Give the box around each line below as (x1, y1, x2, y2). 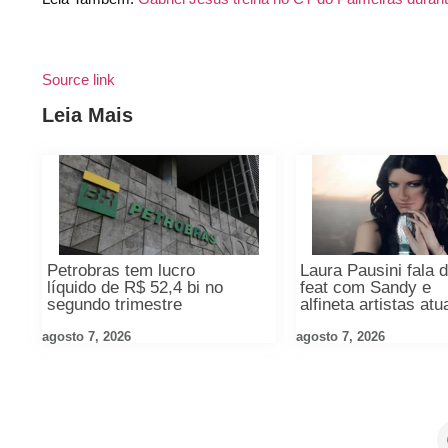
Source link (42, 70, 115, 88)
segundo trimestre (46, 295, 182, 315)
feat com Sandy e (300, 278, 432, 298)
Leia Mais (42, 104, 133, 127)
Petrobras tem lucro (46, 261, 195, 281)
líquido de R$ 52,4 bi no (46, 278, 223, 298)
